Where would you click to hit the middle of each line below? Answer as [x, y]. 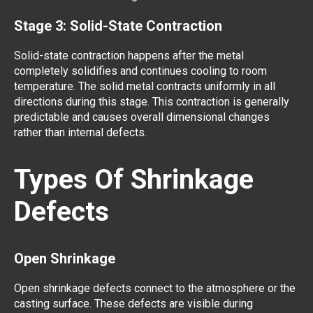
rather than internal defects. [80, 133]
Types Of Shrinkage [134, 179]
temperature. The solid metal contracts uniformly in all [145, 87]
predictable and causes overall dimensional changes [142, 117]
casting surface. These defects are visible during [133, 304]
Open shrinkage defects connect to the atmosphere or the [155, 289]
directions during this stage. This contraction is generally [152, 102]
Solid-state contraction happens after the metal [129, 56]
